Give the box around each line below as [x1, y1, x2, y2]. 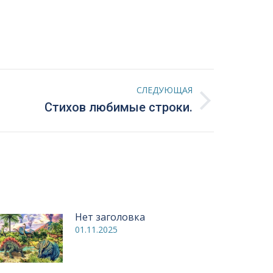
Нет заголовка [75, 210, 145, 224]
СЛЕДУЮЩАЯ [136, 84, 193, 96]
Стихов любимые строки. [44, 100, 193, 115]
